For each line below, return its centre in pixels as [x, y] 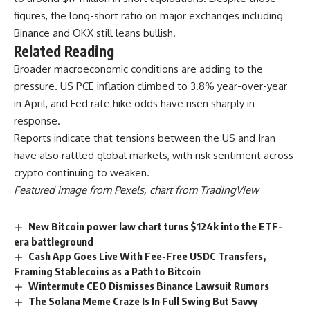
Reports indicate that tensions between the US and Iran [145, 138]
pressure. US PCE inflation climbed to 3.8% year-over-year [151, 86]
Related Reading [64, 51]
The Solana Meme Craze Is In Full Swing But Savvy [143, 301]
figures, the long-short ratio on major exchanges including [148, 16]
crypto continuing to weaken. [82, 173]
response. [37, 121]
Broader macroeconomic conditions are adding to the [138, 69]
